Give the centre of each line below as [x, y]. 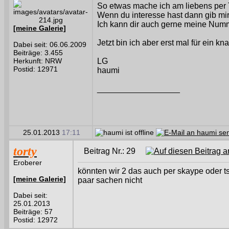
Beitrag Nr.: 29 [115, 151]
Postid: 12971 [36, 69]
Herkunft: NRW [38, 61]
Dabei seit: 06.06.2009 [50, 44]
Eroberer [28, 163]
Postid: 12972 [36, 220]
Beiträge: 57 [33, 212]
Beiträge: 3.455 [38, 53]
